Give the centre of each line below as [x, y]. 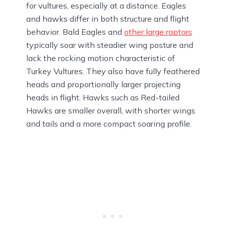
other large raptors [158, 32]
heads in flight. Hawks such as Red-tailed [103, 97]
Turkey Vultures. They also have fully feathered [113, 71]
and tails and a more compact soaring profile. [109, 123]
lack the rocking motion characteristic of [101, 58]
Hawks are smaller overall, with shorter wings [111, 110]
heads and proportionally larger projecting [103, 84]
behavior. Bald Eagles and [75, 32]
